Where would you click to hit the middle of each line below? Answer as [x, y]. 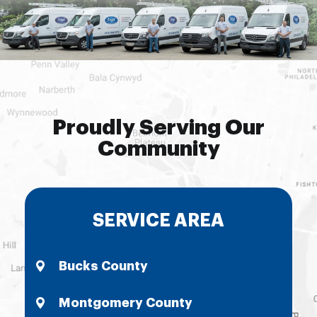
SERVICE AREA [158, 220]
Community [158, 149]
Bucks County [103, 266]
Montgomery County [126, 303]
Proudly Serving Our [158, 127]
